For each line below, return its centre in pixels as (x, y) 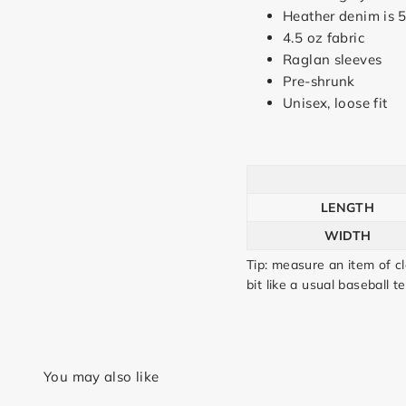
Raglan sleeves (333, 59)
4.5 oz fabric (324, 37)
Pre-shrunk (319, 81)
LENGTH (348, 207)
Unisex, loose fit (335, 102)
